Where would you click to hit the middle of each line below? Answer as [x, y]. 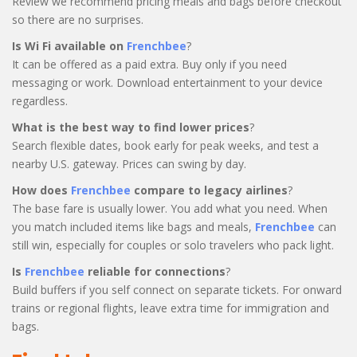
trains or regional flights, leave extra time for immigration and [171, 308]
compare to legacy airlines [209, 190]
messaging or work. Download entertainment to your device [167, 82]
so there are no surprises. [78, 19]
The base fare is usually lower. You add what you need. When [170, 208]
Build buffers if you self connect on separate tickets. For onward [177, 289]
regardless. [40, 100]
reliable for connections [155, 271]
